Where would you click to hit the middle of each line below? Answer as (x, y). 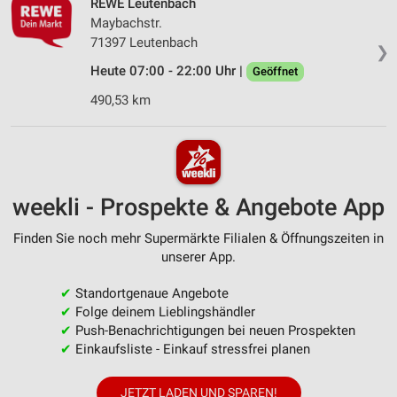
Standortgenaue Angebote (150, 293)
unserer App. (198, 257)
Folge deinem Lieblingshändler (163, 311)
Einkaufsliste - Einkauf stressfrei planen (191, 349)
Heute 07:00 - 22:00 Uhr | (168, 71)
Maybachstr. (126, 23)
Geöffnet (275, 72)
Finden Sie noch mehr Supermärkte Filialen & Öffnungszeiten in (198, 238)
